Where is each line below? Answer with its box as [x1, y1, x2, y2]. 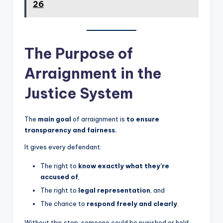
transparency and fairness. [24, 125, 117, 134]
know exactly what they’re [78, 161, 169, 170]
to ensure [126, 114, 159, 123]
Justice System [24, 84, 133, 103]
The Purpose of [24, 44, 133, 63]
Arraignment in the [24, 64, 161, 83]
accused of [40, 172, 78, 181]
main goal [38, 114, 71, 123]
